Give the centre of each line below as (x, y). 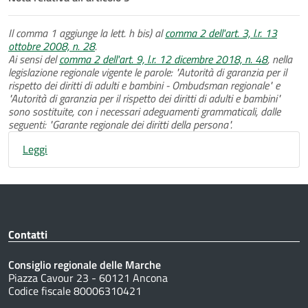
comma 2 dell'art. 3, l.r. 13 (221, 33)
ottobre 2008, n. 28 (52, 46)
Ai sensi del (34, 59)
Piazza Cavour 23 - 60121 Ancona (88, 277)
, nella (280, 59)
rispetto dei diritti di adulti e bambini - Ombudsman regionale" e (144, 85)
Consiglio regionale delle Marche (85, 264)
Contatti (28, 234)
